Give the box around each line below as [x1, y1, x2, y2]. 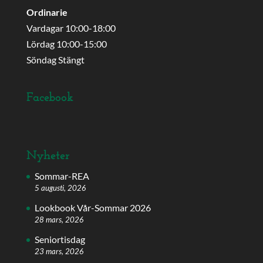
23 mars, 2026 [34, 246, 84, 256]
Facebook [26, 91, 73, 104]
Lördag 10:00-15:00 [26, 38, 107, 49]
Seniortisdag [34, 233, 85, 245]
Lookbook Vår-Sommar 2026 [34, 201, 151, 213]
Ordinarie [26, 6, 68, 18]
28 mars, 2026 [34, 214, 84, 224]
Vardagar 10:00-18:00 [26, 22, 116, 33]
